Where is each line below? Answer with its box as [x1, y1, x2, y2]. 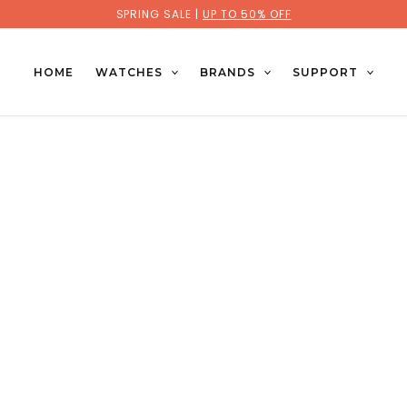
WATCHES [95, 65, 163, 79]
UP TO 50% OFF [202, 6, 292, 22]
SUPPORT [292, 65, 358, 79]
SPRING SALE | [115, 6, 203, 22]
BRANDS [199, 65, 255, 79]
